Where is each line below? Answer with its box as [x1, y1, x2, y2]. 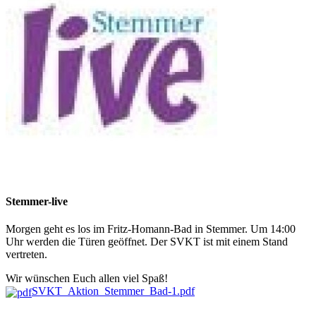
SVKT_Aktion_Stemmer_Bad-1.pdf [32, 285, 195, 298]
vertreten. [6, 248, 47, 261]
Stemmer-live [6, 195, 68, 208]
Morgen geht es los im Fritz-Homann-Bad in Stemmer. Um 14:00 [6, 223, 296, 236]
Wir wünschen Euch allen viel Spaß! [6, 272, 168, 285]
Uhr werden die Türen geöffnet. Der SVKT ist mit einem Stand [6, 236, 288, 248]
